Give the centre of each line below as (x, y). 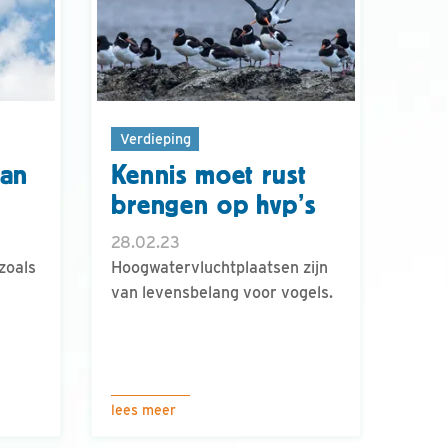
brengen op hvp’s (213, 205)
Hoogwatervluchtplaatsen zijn (219, 268)
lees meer (143, 410)
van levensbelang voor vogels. (222, 293)
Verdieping (155, 138)
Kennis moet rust (209, 175)
